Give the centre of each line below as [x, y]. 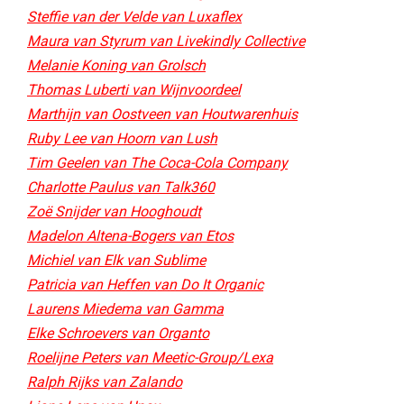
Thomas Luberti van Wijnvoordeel [134, 90]
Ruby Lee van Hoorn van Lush [122, 138]
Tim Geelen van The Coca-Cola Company [157, 163]
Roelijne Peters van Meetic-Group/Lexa [150, 358]
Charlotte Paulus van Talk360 [121, 187]
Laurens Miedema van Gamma [125, 309]
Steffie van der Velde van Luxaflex [134, 17]
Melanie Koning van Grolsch [116, 65]
